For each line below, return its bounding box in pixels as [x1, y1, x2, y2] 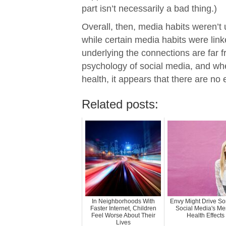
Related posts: [82, 97, 158, 111]
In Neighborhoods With [91, 198, 155, 205]
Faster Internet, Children [90, 205, 156, 212]
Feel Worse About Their [91, 212, 155, 219]
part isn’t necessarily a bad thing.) [82, 4, 217, 14]
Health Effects [186, 212, 224, 219]
